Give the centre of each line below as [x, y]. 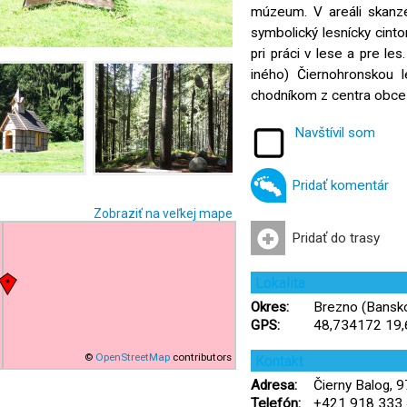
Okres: [270, 307]
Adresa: [274, 385]
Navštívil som [335, 133]
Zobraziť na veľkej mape [163, 213]
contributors [201, 357]
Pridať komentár [340, 185]
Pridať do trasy [336, 238]
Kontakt [279, 361]
